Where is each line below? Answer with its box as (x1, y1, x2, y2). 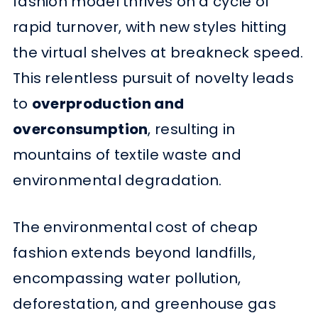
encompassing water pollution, (12, 268, 241, 288)
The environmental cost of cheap (12, 216, 258, 237)
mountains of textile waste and (12, 144, 241, 165)
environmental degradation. (12, 170, 222, 190)
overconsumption (12, 119, 148, 139)
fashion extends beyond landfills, (12, 242, 256, 263)
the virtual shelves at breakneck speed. (12, 42, 304, 62)
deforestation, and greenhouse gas (12, 293, 276, 314)
